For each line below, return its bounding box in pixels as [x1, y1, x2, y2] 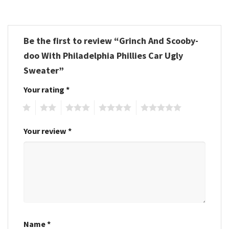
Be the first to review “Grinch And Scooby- [24, 34, 198, 47]
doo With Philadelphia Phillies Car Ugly [24, 49, 183, 61]
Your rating [24, 84, 66, 95]
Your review [24, 125, 68, 136]
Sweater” [24, 64, 66, 76]
